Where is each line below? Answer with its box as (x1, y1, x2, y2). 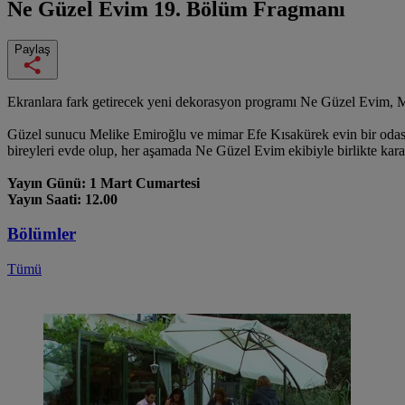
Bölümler (7, 224, 76, 244)
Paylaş (14, 42, 51, 56)
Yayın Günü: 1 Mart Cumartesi (7, 174, 200, 191)
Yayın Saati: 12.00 (7, 191, 118, 207)
